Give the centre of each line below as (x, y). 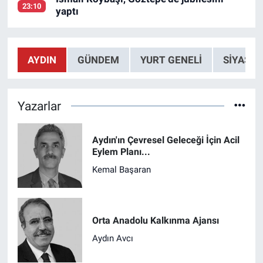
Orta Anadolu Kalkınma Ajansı (155, 221)
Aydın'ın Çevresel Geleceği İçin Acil (166, 140)
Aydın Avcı (112, 238)
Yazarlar (39, 106)
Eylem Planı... (121, 152)
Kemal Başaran (121, 169)
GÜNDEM (98, 60)
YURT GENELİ (171, 60)
